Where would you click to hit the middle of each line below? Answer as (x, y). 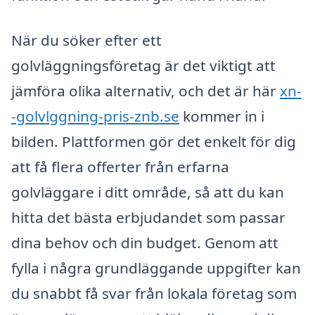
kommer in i (222, 116)
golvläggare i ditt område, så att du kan (148, 192)
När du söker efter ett (86, 40)
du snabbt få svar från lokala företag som (154, 293)
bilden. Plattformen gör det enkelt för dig (154, 141)
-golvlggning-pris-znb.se (95, 116)
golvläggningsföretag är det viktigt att (143, 65)
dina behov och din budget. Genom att (145, 242)
